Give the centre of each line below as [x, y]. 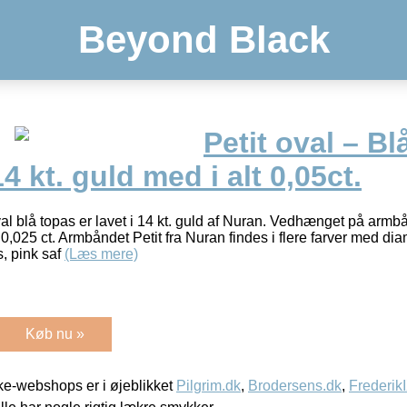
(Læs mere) [101, 253]
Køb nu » [55, 333]
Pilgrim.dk [208, 385]
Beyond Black [203, 40]
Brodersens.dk [295, 385]
